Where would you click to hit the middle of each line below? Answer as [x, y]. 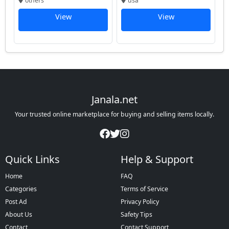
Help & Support [157, 159]
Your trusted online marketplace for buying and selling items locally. [114, 114]
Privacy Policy [140, 202]
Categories [21, 189]
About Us [19, 214]
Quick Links [32, 159]
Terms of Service [144, 189]
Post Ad [16, 202]
